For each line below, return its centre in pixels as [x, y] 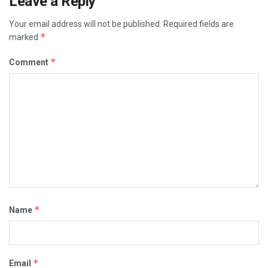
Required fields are [199, 24]
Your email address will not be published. [85, 24]
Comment [30, 62]
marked [25, 37]
